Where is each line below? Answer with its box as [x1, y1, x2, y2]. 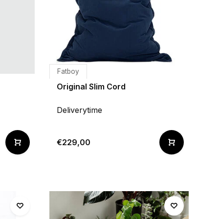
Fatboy [57, 67, 79, 75]
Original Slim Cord [57, 82, 126, 91]
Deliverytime [57, 105, 102, 115]
